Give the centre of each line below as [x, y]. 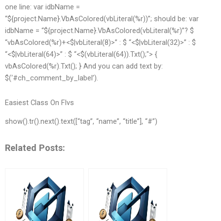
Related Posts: [35, 148]
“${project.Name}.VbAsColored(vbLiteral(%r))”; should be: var [102, 19]
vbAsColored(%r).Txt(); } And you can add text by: [84, 66]
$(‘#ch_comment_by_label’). [52, 78]
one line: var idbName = [42, 7]
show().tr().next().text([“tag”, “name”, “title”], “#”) [81, 121]
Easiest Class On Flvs [39, 102]
